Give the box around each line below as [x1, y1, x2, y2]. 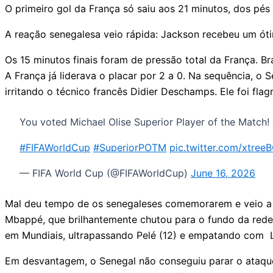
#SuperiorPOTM [93, 141, 166, 154]
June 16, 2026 [191, 167, 255, 180]
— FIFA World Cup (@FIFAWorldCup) [19, 167, 191, 180]
